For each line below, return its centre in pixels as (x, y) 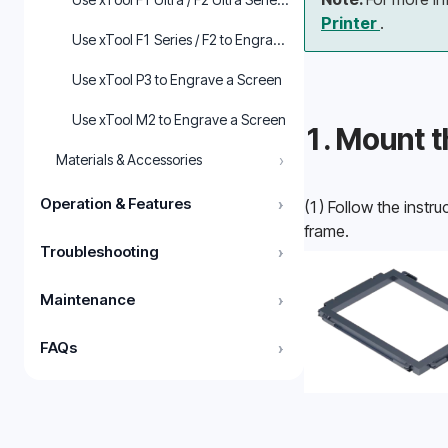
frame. (326, 230)
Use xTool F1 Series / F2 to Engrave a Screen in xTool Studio (256, 39)
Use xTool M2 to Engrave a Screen (179, 119)
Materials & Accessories (129, 159)
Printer (350, 23)
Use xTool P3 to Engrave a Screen (177, 79)
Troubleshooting (99, 251)
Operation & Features (115, 203)
